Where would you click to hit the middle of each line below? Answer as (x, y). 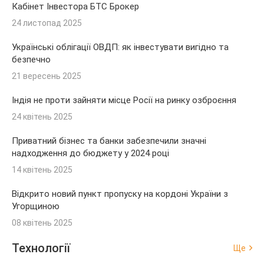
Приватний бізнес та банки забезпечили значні (109, 141)
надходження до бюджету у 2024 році (90, 153)
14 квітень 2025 (42, 169)
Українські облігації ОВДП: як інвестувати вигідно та (120, 47)
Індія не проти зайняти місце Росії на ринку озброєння (124, 100)
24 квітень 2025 (42, 116)
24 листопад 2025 (47, 23)
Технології (41, 248)
